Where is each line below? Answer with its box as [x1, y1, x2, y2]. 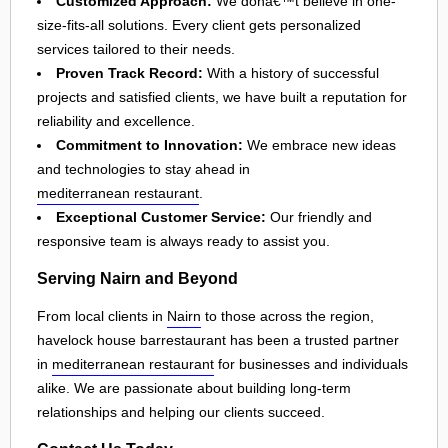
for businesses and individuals [214, 355, 408, 372]
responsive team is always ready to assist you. [37, 232, 330, 249]
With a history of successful [203, 64, 379, 81]
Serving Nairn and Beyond [37, 269, 238, 288]
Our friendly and [266, 208, 372, 225]
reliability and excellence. [37, 112, 195, 129]
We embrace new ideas [243, 136, 396, 153]
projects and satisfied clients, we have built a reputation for [37, 88, 407, 105]
